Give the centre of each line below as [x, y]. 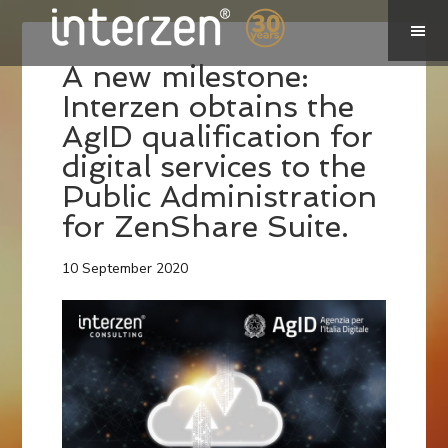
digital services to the [214, 167]
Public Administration [220, 197]
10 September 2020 [125, 269]
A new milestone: [186, 77]
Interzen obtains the [208, 107]
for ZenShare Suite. [206, 227]
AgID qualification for [218, 137]
